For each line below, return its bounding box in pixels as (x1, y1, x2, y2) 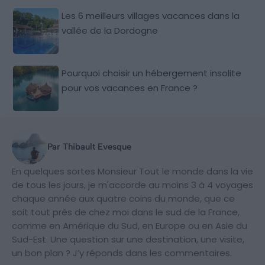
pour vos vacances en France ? (62, 81, 198, 94)
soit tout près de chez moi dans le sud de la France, (12, 205, 240, 218)
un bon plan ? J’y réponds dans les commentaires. (12, 246, 232, 259)
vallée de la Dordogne (62, 24, 159, 37)
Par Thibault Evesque (47, 141, 131, 152)
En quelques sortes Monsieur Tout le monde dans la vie (12, 164, 253, 177)
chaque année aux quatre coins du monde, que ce (12, 192, 235, 205)
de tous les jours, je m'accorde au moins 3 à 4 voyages (12, 178, 253, 191)
